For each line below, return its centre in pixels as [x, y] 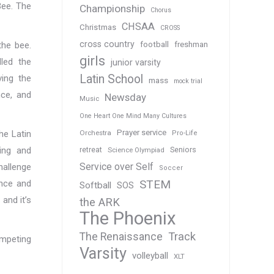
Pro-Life [185, 133]
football [154, 44]
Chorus [161, 10]
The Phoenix [128, 218]
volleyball [150, 256]
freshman [191, 44]
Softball [95, 185]
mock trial [188, 81]
